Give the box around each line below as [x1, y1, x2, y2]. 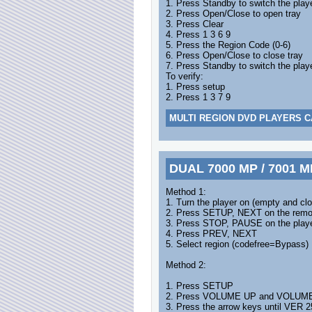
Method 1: [166, 187, 206, 197]
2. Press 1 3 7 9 [166, 92, 231, 102]
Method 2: [166, 260, 206, 270]
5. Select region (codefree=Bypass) [166, 239, 309, 249]
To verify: [166, 71, 203, 81]
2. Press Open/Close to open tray [166, 8, 301, 19]
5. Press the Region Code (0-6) [166, 40, 290, 50]
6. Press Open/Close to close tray [166, 50, 303, 61]
